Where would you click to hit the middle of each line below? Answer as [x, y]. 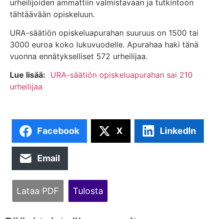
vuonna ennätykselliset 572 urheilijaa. [79, 56]
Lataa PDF [38, 191]
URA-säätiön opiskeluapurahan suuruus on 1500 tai [104, 33]
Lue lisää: [28, 75]
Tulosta [88, 191]
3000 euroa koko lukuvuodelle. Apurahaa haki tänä [104, 44]
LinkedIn [178, 131]
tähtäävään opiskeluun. [52, 14]
